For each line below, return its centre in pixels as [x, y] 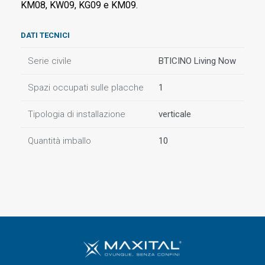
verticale [175, 114]
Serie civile [50, 61]
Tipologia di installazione [77, 114]
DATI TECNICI [45, 35]
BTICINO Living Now [197, 61]
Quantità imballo [59, 141]
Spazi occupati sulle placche [86, 88]
